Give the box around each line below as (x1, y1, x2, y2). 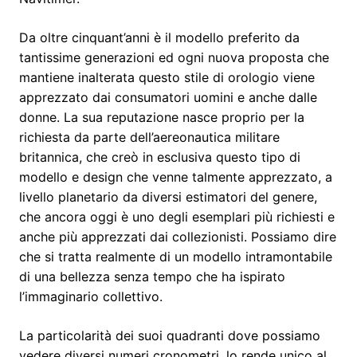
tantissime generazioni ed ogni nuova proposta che (19, 49, 329, 65)
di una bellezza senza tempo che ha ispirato (19, 268, 285, 284)
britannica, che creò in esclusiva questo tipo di (19, 148, 300, 165)
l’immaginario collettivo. (19, 288, 163, 304)
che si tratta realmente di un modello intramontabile (19, 248, 332, 265)
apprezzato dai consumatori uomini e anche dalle (19, 88, 317, 105)
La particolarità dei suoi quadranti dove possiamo (19, 327, 320, 343)
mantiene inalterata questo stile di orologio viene (19, 69, 315, 85)
